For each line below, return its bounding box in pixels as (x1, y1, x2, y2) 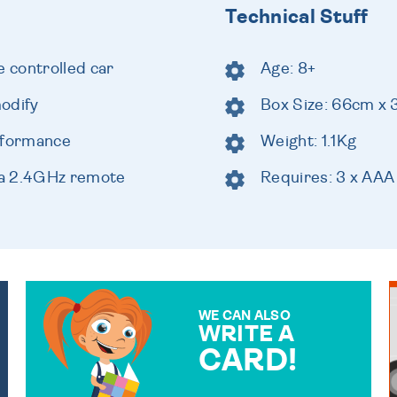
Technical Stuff (225, 6, 369, 27)
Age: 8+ (261, 60, 316, 77)
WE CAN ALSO (198, 308, 291, 323)
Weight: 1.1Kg (261, 133, 357, 150)
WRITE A (198, 322, 295, 346)
